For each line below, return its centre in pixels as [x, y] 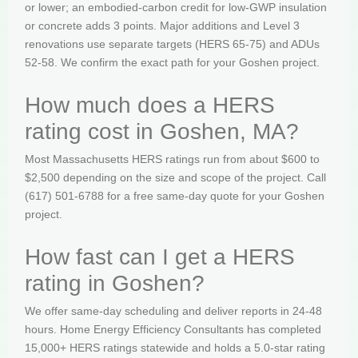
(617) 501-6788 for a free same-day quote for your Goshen [175, 196]
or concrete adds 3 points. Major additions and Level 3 [162, 25]
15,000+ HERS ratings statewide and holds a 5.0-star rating [175, 348]
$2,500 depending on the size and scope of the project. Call [175, 178]
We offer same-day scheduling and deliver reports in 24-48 [173, 311]
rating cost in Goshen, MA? [162, 132]
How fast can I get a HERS [160, 257]
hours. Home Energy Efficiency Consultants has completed [173, 330]
